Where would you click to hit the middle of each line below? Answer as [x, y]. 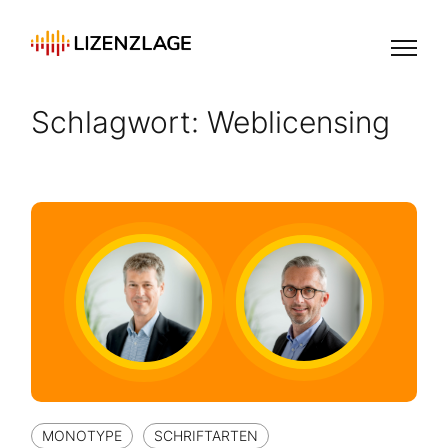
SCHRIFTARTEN [206, 436]
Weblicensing [299, 121]
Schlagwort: [119, 121]
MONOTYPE [82, 436]
